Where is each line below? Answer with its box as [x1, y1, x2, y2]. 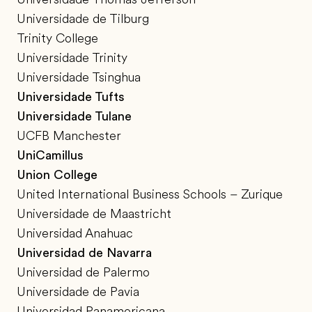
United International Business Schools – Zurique [17, 187, 283, 202]
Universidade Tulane [17, 109, 132, 124]
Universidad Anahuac [17, 226, 133, 241]
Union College [17, 168, 97, 182]
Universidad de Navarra [17, 246, 152, 260]
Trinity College [17, 31, 98, 46]
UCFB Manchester [17, 129, 121, 143]
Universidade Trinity [17, 51, 127, 65]
